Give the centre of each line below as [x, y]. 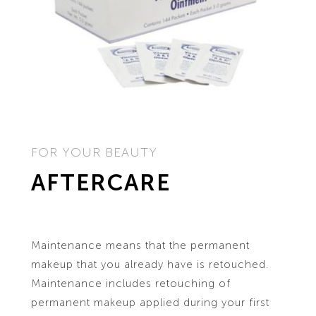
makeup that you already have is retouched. [150, 264]
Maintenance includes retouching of [130, 283]
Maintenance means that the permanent [140, 245]
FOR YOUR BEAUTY [94, 152]
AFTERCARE [101, 182]
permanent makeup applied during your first [150, 302]
